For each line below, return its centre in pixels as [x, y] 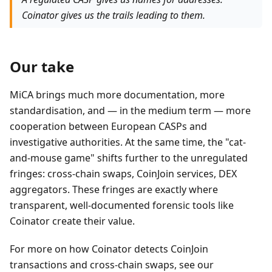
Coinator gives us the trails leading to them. [114, 15]
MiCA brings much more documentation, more [117, 95]
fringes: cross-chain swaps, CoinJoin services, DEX [123, 174]
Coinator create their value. [72, 221]
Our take [42, 66]
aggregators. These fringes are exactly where [114, 189]
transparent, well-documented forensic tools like [122, 205]
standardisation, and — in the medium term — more [130, 110]
